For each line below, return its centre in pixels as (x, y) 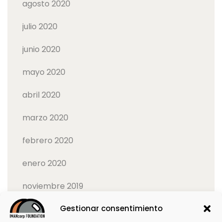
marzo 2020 (45, 118)
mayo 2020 (44, 72)
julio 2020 (40, 27)
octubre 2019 (47, 209)
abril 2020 (41, 95)
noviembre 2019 (53, 186)
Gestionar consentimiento (111, 208)
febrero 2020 (48, 141)
